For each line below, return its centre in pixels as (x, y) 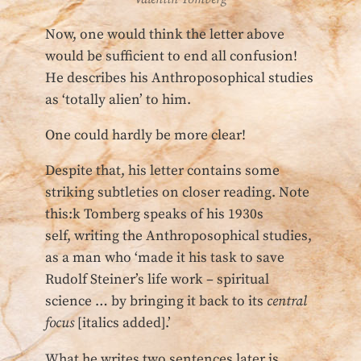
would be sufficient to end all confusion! (171, 56)
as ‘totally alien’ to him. (118, 100)
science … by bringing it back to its (156, 302)
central (287, 302)
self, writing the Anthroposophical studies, (178, 237)
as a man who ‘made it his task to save (165, 258)
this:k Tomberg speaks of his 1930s (154, 215)
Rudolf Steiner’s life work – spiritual (157, 280)
